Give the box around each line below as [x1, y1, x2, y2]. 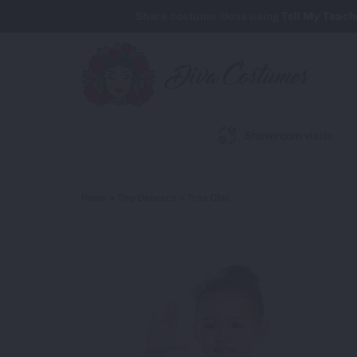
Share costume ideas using [135, 10, 281, 23]
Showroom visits [244, 128, 333, 143]
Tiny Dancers [117, 192, 177, 203]
